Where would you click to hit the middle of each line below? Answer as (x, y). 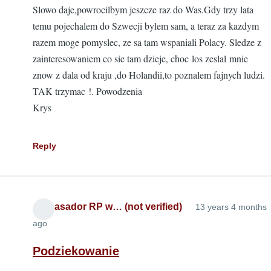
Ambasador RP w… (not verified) (107, 207)
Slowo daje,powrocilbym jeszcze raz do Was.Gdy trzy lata (143, 9)
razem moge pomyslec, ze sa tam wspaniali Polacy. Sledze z (147, 42)
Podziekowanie (76, 251)
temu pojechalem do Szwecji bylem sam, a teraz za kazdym (146, 26)
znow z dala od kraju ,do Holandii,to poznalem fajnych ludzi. (149, 75)
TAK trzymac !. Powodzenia (92, 91)
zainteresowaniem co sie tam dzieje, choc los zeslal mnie (140, 58)
